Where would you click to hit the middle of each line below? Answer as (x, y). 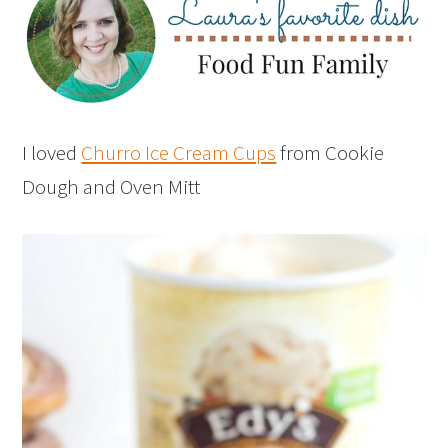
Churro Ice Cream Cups (179, 152)
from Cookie (330, 152)
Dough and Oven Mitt (111, 186)
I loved (52, 152)
